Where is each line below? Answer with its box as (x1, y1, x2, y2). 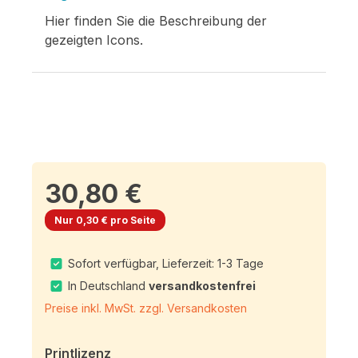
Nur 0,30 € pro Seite (54, 213, 156, 226)
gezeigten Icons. (45, 31, 143, 48)
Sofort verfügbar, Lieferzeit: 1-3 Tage (68, 256, 265, 270)
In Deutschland (68, 278, 149, 292)
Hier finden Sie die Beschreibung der (45, 12, 267, 29)
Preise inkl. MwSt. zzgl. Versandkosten (45, 300, 247, 315)
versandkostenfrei (149, 278, 257, 292)
